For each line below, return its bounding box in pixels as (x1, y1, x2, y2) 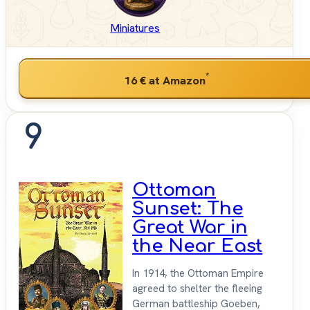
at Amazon (145, 72, 206, 88)
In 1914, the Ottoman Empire (132, 266, 264, 281)
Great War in (132, 217, 248, 238)
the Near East (132, 236, 263, 257)
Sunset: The (132, 199, 244, 219)
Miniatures (110, 21, 161, 36)
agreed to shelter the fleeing (132, 282, 262, 296)
